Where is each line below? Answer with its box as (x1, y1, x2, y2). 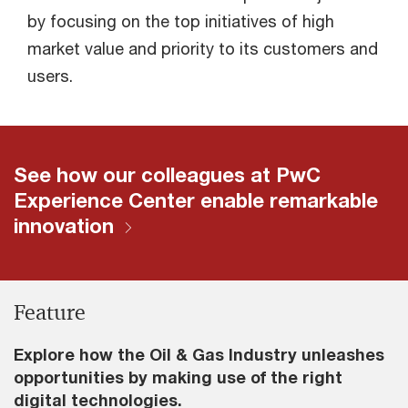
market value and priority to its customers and (27, 38, 378, 59)
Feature (14, 299, 86, 327)
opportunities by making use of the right (14, 367, 342, 388)
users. (27, 66, 73, 87)
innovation (14, 214, 114, 239)
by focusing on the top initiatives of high (27, 11, 334, 32)
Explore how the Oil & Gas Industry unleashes (14, 344, 384, 365)
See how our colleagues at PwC (14, 163, 321, 188)
